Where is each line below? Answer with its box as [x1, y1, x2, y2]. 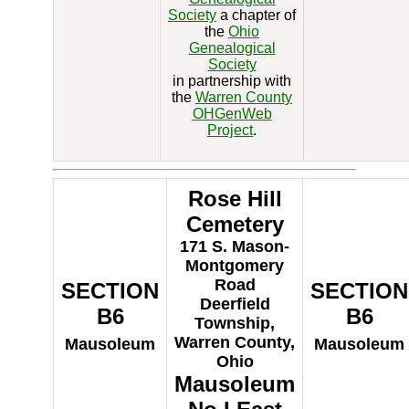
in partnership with [173, 73, 291, 89]
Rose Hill [187, 186, 282, 211]
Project [207, 122, 253, 138]
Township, [194, 314, 275, 332]
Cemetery [185, 212, 284, 236]
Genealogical [188, 40, 276, 56]
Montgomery [185, 257, 284, 275]
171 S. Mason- [180, 237, 289, 256]
